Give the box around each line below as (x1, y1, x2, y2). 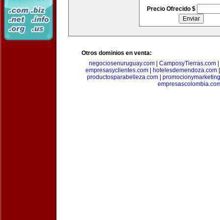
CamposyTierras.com (159, 60, 216, 67)
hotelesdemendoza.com (153, 67, 217, 74)
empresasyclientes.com (85, 67, 148, 74)
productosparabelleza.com (87, 74, 158, 81)
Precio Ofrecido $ (146, 5, 197, 12)
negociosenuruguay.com (89, 60, 155, 67)
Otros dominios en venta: (82, 50, 152, 56)
